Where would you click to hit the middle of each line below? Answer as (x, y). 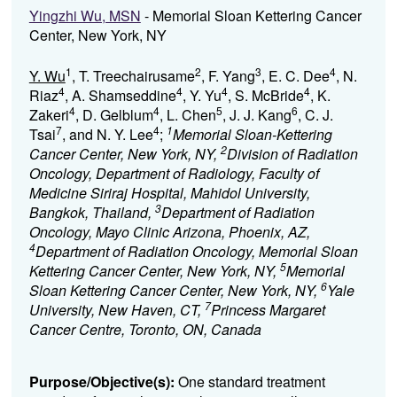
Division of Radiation (292, 154)
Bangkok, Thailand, (92, 212)
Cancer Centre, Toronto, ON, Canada (145, 329)
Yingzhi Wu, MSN (85, 16)
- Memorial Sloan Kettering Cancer (251, 16)
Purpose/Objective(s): (103, 381)
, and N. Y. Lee (107, 134)
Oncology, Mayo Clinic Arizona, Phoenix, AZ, (169, 232)
